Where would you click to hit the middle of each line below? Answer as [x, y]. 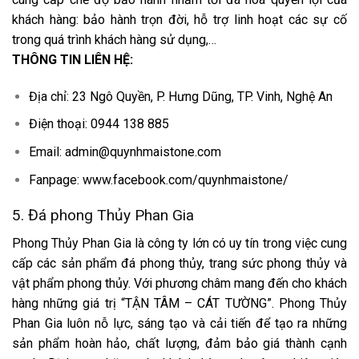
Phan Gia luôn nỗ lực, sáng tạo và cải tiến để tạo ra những [179, 323]
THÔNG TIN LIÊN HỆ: [73, 59]
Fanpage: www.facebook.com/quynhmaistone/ [158, 179]
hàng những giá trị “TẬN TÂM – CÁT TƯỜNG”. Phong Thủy [179, 303]
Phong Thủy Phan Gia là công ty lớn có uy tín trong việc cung [179, 243]
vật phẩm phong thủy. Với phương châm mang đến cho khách [179, 283]
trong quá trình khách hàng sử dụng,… [114, 39]
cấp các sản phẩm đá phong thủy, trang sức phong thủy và [179, 263]
